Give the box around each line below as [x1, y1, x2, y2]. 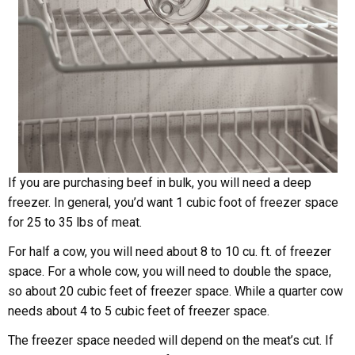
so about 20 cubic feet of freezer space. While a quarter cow [8, 284, 343, 300]
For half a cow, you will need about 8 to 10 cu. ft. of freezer [8, 244, 331, 260]
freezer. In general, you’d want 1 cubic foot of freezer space [8, 195, 338, 211]
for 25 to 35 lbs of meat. [8, 215, 142, 231]
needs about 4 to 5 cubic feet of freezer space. [8, 303, 269, 319]
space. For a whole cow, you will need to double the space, [8, 264, 331, 280]
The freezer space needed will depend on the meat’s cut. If [8, 333, 334, 349]
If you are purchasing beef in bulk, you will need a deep [8, 175, 311, 191]
